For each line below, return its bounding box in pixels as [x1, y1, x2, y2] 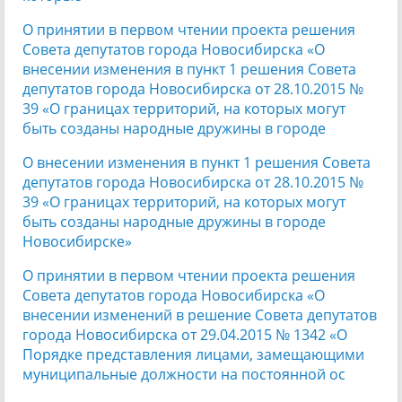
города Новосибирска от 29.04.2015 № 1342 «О [22, 324, 347, 345]
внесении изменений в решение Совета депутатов [22, 304, 377, 325]
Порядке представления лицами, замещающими [22, 344, 364, 364]
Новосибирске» [22, 231, 132, 251]
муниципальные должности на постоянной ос [22, 363, 345, 384]
